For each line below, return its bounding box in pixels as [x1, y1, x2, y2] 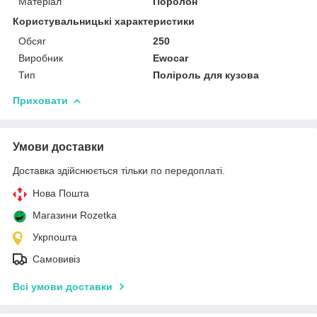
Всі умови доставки [13, 280, 113, 292]
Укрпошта [33, 231, 77, 243]
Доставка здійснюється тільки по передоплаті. [13, 164, 225, 176]
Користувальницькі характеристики [13, 15, 195, 27]
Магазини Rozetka [33, 209, 117, 221]
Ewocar [153, 52, 189, 64]
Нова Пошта [33, 187, 89, 199]
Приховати [13, 94, 68, 106]
